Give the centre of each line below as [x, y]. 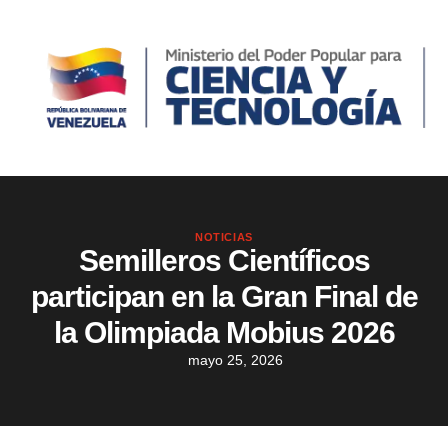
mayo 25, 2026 [235, 360]
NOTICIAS [224, 237]
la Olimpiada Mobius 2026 [224, 333]
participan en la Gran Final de [224, 297]
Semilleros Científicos [224, 261]
